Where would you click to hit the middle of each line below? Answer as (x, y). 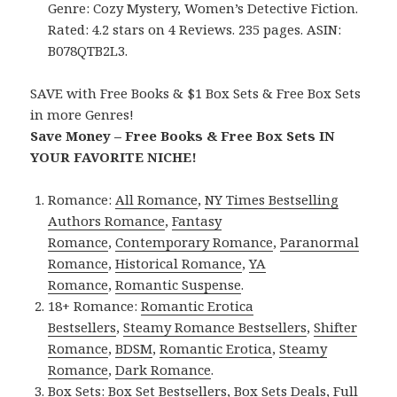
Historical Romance (179, 264)
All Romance (157, 200)
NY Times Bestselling (272, 200)
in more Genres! (82, 115)
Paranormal (320, 242)
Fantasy (197, 221)
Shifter (336, 327)
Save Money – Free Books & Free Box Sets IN (183, 136)
